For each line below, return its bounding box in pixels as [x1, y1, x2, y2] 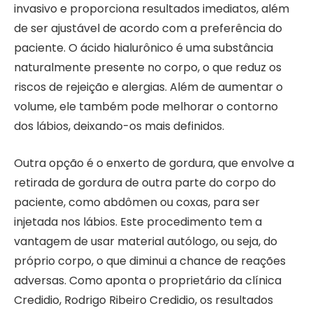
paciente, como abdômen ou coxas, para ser [14, 194, 260, 210]
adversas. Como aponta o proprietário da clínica [14, 272, 282, 289]
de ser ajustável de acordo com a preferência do [14, 20, 282, 36]
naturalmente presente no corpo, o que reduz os [14, 59, 282, 75]
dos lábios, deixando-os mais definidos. [14, 117, 224, 134]
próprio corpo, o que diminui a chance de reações [14, 252, 286, 269]
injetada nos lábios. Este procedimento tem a [14, 213, 262, 230]
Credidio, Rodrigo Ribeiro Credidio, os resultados [14, 291, 273, 308]
